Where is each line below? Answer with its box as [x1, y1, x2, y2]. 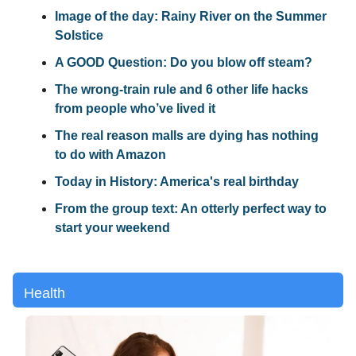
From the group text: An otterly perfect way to [55, 201, 327, 215]
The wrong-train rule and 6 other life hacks [55, 82, 308, 96]
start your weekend [55, 220, 170, 234]
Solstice [55, 28, 103, 42]
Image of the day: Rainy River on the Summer [55, 9, 327, 23]
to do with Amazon [55, 147, 166, 161]
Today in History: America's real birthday [55, 174, 299, 188]
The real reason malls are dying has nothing [55, 128, 319, 142]
